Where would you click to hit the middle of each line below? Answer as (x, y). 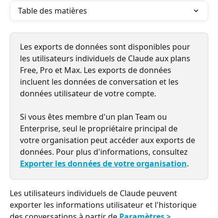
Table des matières (53, 11)
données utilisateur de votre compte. (88, 93)
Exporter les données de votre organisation (103, 164)
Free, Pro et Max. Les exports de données (97, 70)
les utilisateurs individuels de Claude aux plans (106, 58)
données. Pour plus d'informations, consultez (105, 152)
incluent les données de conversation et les (100, 82)
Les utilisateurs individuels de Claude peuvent (94, 193)
